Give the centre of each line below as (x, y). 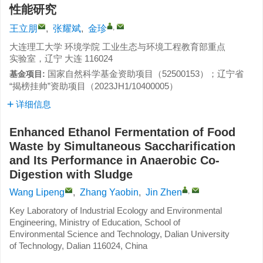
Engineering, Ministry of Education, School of (95, 222)
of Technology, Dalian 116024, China (78, 246)
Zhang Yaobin (109, 192)
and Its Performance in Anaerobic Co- (114, 160)
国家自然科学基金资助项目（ (105, 74)
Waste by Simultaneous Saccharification (122, 146)
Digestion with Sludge (71, 174)
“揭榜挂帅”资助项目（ (52, 86)
